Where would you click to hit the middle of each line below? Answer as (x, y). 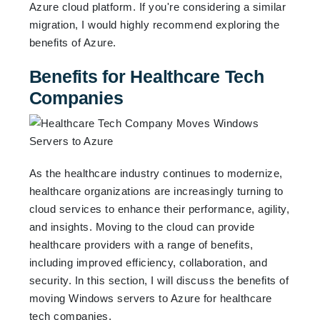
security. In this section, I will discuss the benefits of (159, 280)
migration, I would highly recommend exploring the (154, 24)
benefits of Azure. (72, 42)
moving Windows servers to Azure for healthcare (150, 298)
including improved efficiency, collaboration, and (148, 262)
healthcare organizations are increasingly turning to (156, 191)
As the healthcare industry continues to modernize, (156, 173)
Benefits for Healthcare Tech (146, 76)
